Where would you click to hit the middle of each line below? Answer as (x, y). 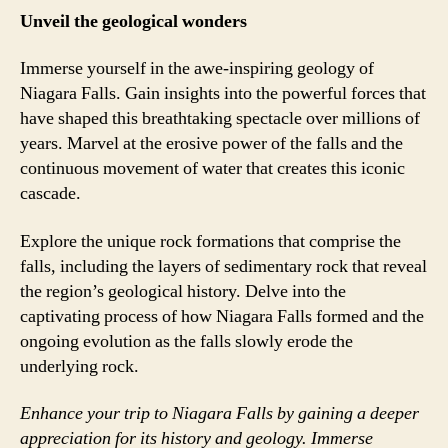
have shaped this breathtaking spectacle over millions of (220, 118)
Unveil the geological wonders (133, 21)
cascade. (50, 193)
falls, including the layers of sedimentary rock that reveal (223, 266)
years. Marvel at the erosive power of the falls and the (211, 143)
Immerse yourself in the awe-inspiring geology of (197, 68)
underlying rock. (79, 366)
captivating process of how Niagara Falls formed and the (222, 316)
